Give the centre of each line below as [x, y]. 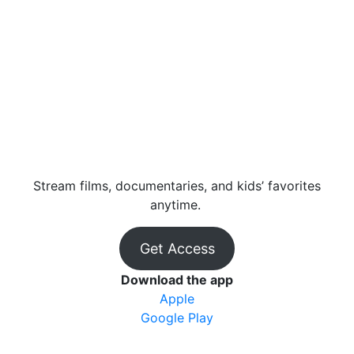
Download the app [177, 280]
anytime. [177, 205]
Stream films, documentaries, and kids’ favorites [177, 186]
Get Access [177, 249]
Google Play [177, 318]
